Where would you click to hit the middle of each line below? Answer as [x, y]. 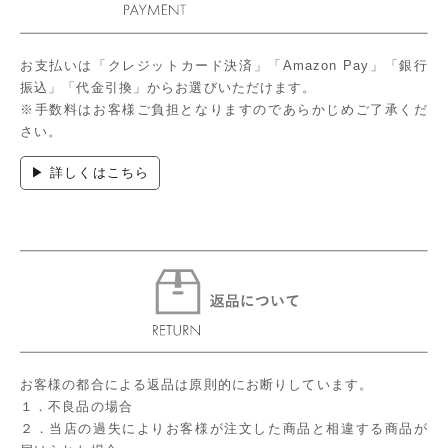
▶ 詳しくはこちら [90, 173]
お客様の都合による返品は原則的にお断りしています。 [196, 384]
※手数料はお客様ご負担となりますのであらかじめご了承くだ [224, 110]
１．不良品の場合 [76, 406]
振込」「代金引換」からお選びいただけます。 [168, 88]
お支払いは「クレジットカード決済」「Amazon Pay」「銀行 [224, 66]
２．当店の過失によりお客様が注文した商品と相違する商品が [224, 428]
